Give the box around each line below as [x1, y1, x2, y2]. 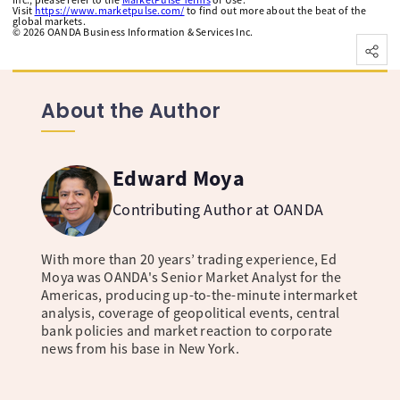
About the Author [41, 97, 221, 126]
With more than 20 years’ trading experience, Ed [41, 249, 337, 268]
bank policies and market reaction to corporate [41, 321, 333, 339]
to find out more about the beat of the [184, 3, 367, 17]
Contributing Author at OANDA [112, 198, 323, 220]
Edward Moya [112, 163, 245, 192]
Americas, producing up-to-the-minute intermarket [41, 285, 357, 304]
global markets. [12, 13, 86, 28]
